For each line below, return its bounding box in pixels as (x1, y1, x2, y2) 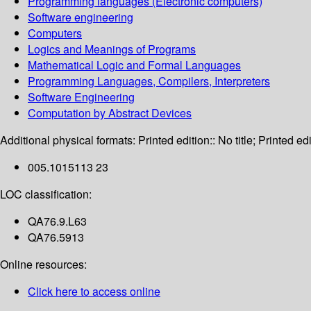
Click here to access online (28, 283, 160, 300)
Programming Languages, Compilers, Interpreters (28, 73, 270, 90)
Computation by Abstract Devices (28, 105, 192, 121)
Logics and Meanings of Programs (28, 41, 196, 58)
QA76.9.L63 (28, 213, 87, 230)
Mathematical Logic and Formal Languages (28, 57, 241, 74)
